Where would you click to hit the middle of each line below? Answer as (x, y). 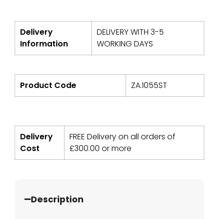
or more (116, 148)
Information (44, 44)
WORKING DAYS (125, 44)
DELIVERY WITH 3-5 (130, 32)
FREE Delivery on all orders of (122, 136)
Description (57, 199)
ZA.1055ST (149, 85)
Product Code (48, 85)
